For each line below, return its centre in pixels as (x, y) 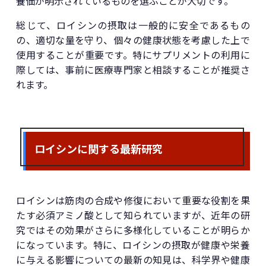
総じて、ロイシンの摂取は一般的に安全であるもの (133, 25)
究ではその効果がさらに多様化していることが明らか (133, 230)
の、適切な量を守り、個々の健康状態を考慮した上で (133, 40)
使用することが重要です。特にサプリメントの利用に (133, 55)
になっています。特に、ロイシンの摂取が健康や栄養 (133, 245)
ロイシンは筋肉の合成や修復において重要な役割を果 (133, 200)
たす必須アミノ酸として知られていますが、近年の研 (133, 215)
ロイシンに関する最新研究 (99, 148)
